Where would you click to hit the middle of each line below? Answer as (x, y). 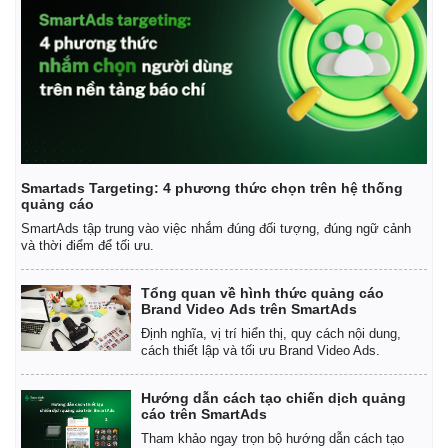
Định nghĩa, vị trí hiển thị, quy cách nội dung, (271, 333)
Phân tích (272, 46)
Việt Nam (271, 25)
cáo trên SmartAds (204, 413)
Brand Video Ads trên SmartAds (249, 308)
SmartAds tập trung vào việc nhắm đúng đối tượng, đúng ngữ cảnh (216, 228)
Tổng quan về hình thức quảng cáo (262, 292)
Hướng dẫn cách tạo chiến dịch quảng (273, 397)
